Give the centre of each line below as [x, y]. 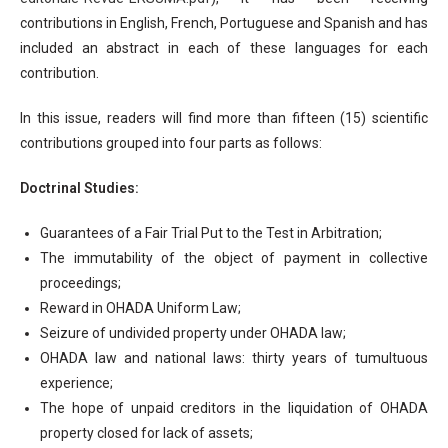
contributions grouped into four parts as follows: [171, 142]
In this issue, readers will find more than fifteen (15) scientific [224, 117]
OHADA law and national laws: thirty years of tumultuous [234, 357]
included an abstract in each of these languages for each [224, 47]
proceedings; [80, 282]
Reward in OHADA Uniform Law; [140, 307]
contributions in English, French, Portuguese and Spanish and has [224, 22]
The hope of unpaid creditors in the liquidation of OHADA [234, 407]
